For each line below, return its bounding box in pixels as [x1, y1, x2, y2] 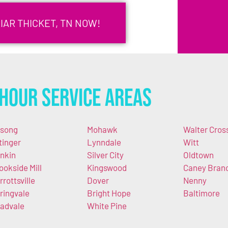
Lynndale [87, 136, 121, 147]
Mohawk [87, 124, 118, 134]
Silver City [87, 149, 124, 160]
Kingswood [87, 162, 127, 173]
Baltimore [183, 187, 220, 198]
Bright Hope [87, 187, 131, 198]
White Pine [87, 200, 127, 211]
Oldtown [183, 149, 214, 160]
